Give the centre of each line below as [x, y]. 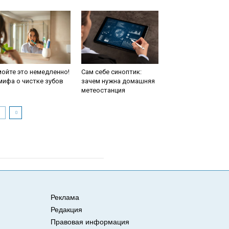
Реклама [65, 197]
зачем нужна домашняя [118, 81]
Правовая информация [90, 222]
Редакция [66, 210]
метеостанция [103, 90]
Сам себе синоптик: [111, 72]
